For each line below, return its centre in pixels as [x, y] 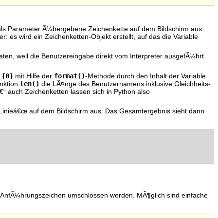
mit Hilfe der [34, 76]
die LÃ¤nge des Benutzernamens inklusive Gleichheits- [125, 84]
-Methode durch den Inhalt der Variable [145, 76]
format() [70, 76]
